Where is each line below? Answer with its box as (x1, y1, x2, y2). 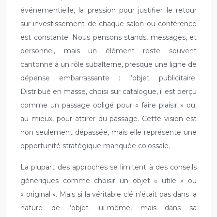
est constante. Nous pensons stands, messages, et (20, 32, 197, 42)
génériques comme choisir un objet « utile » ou (20, 176, 197, 185)
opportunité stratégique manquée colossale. (20, 141, 170, 150)
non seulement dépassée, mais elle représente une (20, 127, 197, 137)
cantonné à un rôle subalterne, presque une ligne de (20, 60, 197, 69)
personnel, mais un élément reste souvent (20, 46, 197, 55)
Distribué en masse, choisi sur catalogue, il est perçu (20, 87, 197, 96)
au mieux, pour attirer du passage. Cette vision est (20, 114, 197, 123)
